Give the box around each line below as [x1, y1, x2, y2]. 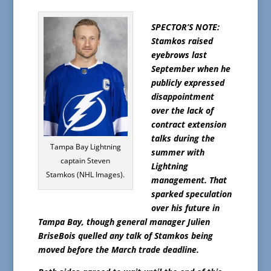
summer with [151, 146, 204, 158]
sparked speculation [151, 188, 232, 200]
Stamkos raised [151, 35, 213, 47]
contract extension [151, 119, 226, 131]
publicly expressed [151, 77, 224, 89]
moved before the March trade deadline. [38, 244, 199, 256]
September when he [151, 63, 230, 75]
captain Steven [60, 155, 111, 166]
